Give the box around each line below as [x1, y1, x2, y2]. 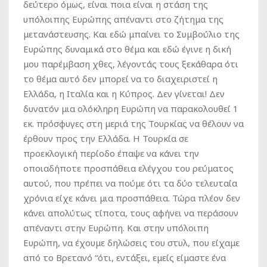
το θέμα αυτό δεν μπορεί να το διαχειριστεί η [23, 73, 218, 85]
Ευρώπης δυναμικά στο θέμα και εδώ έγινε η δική [23, 43, 231, 55]
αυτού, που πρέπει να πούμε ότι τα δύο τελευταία [23, 177, 237, 190]
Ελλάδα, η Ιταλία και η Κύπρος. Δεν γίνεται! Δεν [23, 88, 225, 100]
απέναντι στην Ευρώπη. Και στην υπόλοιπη [23, 222, 209, 234]
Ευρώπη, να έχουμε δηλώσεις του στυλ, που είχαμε [23, 237, 240, 249]
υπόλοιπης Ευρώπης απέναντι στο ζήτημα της [23, 13, 223, 26]
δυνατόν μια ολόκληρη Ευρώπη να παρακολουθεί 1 [23, 103, 238, 115]
